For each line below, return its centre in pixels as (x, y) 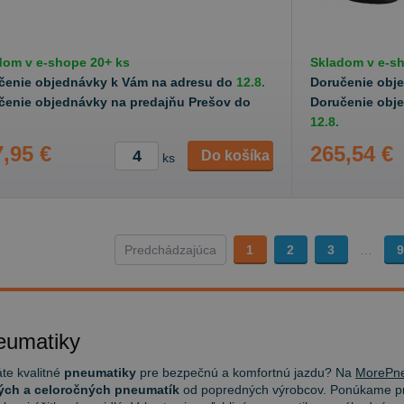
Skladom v (344, 62)
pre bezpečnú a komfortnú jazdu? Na (246, 372)
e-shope (61, 62)
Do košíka (235, 156)
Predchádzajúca (170, 250)
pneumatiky (100, 372)
